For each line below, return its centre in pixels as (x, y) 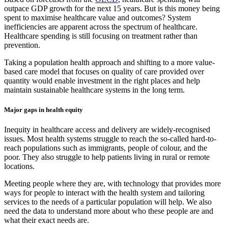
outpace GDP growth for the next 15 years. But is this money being (112, 8)
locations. (19, 166)
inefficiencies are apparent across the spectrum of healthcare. (101, 26)
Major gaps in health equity (44, 109)
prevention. (22, 45)
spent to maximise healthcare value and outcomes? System (97, 17)
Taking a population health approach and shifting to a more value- (109, 62)
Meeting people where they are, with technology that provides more (112, 184)
